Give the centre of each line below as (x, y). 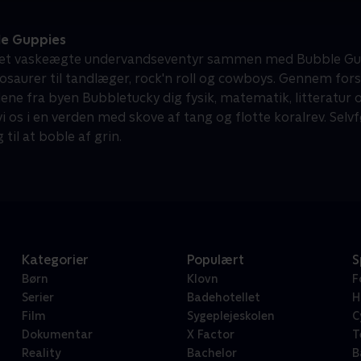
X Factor (210, 335)
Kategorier (55, 260)
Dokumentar (57, 335)
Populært (215, 260)
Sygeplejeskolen (230, 316)
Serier (37, 298)
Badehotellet (223, 298)
